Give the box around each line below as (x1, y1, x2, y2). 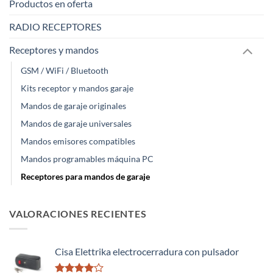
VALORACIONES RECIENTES (9, 208, 147, 220)
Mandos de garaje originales (21, 101, 126, 112)
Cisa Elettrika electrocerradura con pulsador (55, 245, 239, 257)
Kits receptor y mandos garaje (21, 83, 133, 94)
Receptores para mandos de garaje (21, 171, 150, 182)
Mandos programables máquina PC (21, 154, 154, 165)
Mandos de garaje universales (21, 118, 132, 129)
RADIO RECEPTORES (9, 20, 101, 32)
